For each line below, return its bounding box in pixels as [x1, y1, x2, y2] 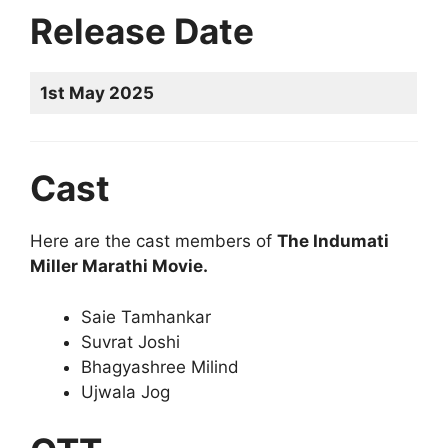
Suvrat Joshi [81, 331, 180, 352]
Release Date [30, 10, 254, 53]
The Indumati [277, 231, 389, 252]
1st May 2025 [39, 83, 154, 104]
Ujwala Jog [81, 381, 170, 402]
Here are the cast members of [30, 231, 277, 252]
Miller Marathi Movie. [30, 256, 208, 277]
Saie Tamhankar [81, 306, 211, 327]
